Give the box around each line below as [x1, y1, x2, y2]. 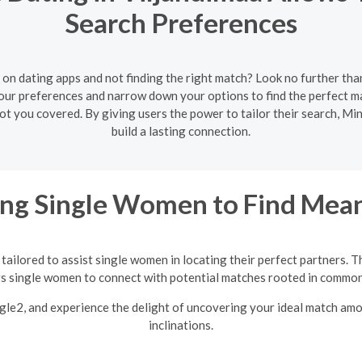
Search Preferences [65, 6, 297, 39]
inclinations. [149, 317, 213, 332]
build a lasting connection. [112, 124, 250, 138]
